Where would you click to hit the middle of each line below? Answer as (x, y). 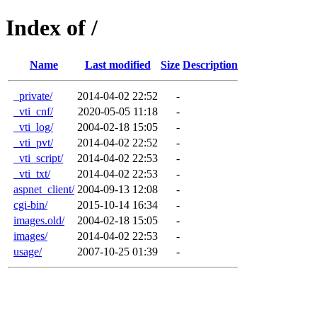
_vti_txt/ (32, 173)
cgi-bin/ (30, 204)
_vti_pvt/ (33, 142)
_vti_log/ (33, 127)
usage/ (28, 251)
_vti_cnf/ (33, 111)
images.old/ (39, 220)
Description (210, 64)
